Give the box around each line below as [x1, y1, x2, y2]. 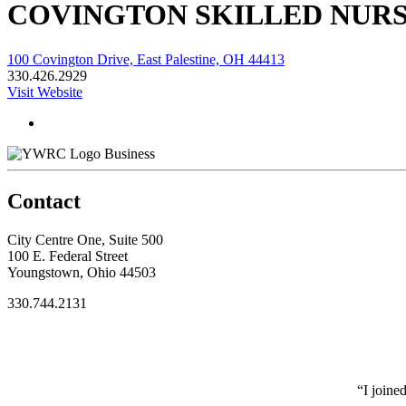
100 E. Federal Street [7, 247, 128, 264]
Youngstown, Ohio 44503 [7, 264, 156, 280]
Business [104, 145, 155, 161]
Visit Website [7, 83, 82, 100]
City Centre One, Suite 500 [7, 231, 163, 247]
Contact [7, 188, 81, 213]
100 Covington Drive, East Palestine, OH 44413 [7, 51, 285, 67]
